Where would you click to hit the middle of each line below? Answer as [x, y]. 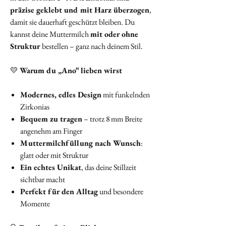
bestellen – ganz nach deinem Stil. [92, 46]
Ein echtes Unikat [51, 167]
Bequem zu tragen [51, 119]
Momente [35, 204]
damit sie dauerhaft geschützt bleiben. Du [72, 22]
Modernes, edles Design [61, 95]
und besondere [121, 192]
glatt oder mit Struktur [54, 155]
